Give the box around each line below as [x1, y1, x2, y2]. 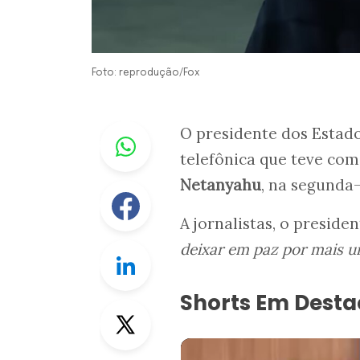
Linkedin [151, 239, 202, 258]
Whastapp [151, 121, 213, 139]
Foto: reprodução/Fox [92, 67, 200, 78]
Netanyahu [180, 174, 261, 194]
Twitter [151, 299, 194, 317]
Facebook [151, 180, 210, 198]
